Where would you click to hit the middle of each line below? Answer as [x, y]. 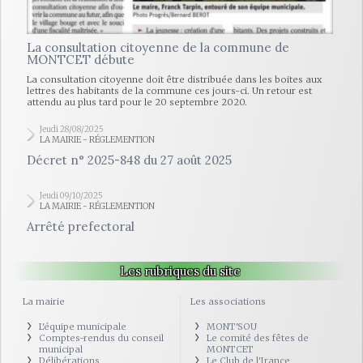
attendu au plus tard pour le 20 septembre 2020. [137, 102]
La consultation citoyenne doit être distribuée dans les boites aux [174, 79]
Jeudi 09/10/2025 [71, 196]
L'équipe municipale [83, 327]
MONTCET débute [81, 60]
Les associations [228, 301]
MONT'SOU [232, 327]
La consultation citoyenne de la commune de [158, 47]
